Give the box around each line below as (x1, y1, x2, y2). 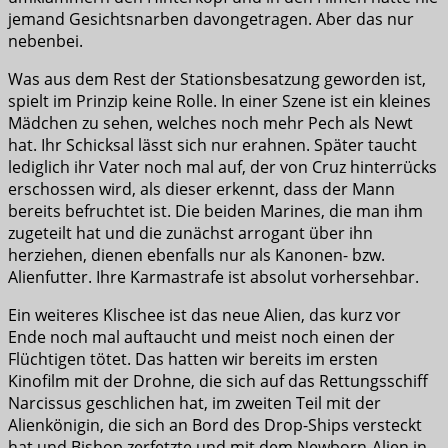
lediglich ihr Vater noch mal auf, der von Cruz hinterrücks (8, 156, 437, 179)
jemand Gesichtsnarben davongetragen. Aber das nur (8, 8, 414, 31)
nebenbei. (8, 30, 83, 53)
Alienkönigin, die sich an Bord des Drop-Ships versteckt (8, 414, 422, 437)
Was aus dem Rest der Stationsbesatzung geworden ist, (8, 68, 426, 91)
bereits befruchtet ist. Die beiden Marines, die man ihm (8, 200, 423, 223)
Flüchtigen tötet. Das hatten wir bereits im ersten (8, 348, 378, 371)
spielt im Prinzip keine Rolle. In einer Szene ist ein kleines (8, 90, 431, 113)
